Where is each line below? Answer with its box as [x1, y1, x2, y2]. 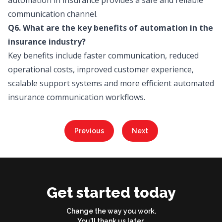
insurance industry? [8, 36, 86, 47]
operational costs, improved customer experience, [8, 64, 194, 75]
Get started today [46, 184, 176, 201]
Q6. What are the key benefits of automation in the [8, 22, 213, 33]
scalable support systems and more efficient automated [8, 78, 214, 89]
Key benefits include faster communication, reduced [8, 50, 199, 61]
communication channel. [8, 8, 98, 19]
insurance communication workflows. [8, 92, 145, 103]
